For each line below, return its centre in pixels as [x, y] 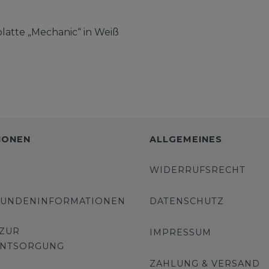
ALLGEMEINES [186, 140]
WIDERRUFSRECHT [198, 170]
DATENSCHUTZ [187, 201]
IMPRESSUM [180, 233]
